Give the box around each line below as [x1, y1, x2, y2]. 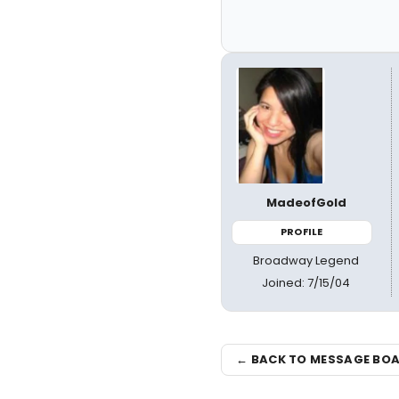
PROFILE [281, 224, 323, 239]
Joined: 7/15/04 [262, 273, 351, 291]
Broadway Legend [253, 251, 360, 269]
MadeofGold [265, 194, 346, 211]
